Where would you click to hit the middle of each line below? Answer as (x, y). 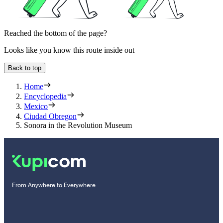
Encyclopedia (45, 97)
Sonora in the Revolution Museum (78, 125)
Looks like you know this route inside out (69, 50)
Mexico (36, 107)
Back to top (25, 68)
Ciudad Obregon (50, 116)
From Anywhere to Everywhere (54, 185)
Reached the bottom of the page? (56, 33)
